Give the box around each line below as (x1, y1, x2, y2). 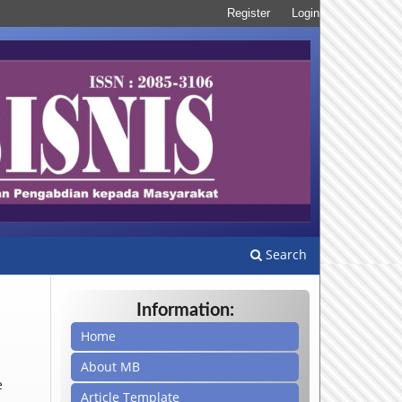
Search (262, 245, 307, 263)
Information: (135, 301, 234, 319)
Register (227, 5, 270, 20)
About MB (81, 357, 140, 375)
